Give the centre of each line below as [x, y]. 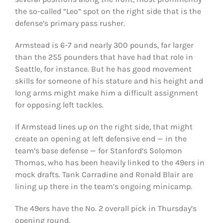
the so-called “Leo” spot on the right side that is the [108, 11]
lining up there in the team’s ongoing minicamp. [103, 186]
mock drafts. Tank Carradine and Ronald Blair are [104, 174]
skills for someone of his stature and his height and [109, 81]
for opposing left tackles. [59, 105]
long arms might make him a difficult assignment [106, 93]
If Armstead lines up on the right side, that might [104, 126]
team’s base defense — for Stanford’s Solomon [98, 150]
